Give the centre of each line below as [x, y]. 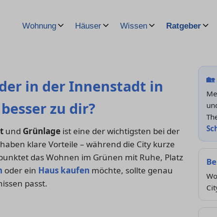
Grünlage [42, 131]
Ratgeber [184, 26]
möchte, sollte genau [131, 170]
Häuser [88, 26]
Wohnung [39, 26]
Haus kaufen [64, 170]
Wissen [134, 26]
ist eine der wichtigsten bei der [120, 131]
